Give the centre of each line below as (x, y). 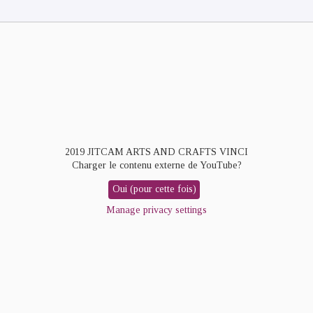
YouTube (218, 165)
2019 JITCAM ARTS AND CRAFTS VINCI (156, 152)
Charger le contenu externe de (136, 165)
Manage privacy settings (156, 210)
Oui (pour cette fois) (154, 189)
